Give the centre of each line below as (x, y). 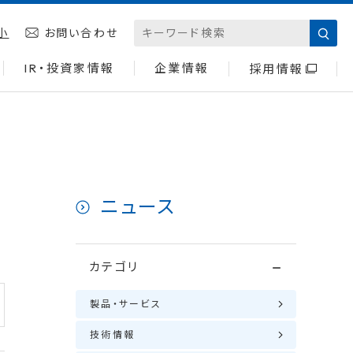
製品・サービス (126, 304)
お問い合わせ (81, 33)
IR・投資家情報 (69, 68)
